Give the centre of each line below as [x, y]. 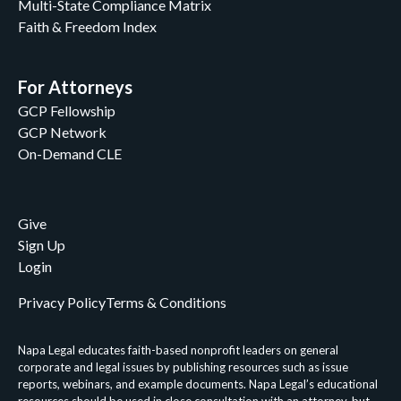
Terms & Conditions [166, 302]
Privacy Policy [62, 302]
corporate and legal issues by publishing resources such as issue [183, 367]
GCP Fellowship [67, 111]
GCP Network [62, 132]
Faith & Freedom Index [87, 26]
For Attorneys [75, 87]
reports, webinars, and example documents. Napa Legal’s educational [198, 384]
